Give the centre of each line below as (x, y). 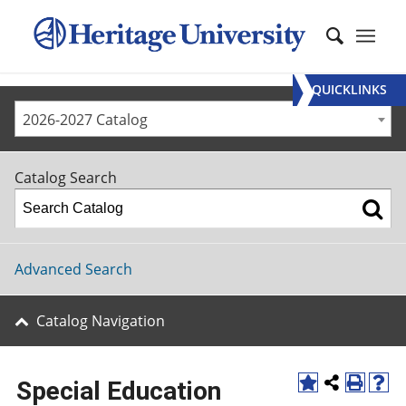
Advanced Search (73, 269)
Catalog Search (66, 178)
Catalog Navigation (101, 321)
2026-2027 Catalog (85, 120)
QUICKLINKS (349, 89)
